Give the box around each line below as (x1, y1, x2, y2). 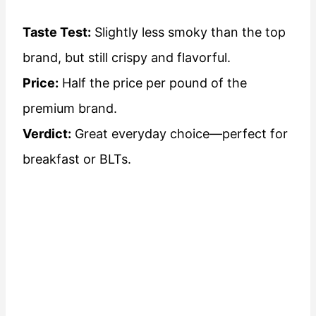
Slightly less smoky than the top (91, 25, 286, 40)
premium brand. (23, 101, 117, 116)
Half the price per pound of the (59, 75, 247, 91)
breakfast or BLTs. (23, 152, 131, 167)
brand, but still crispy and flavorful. (23, 50, 231, 66)
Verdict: (23, 126, 71, 142)
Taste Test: (23, 25, 91, 40)
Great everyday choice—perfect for (71, 126, 288, 142)
